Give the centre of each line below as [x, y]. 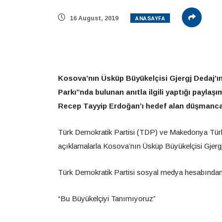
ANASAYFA [150, 19]
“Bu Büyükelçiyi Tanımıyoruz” [107, 198]
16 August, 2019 [93, 18]
